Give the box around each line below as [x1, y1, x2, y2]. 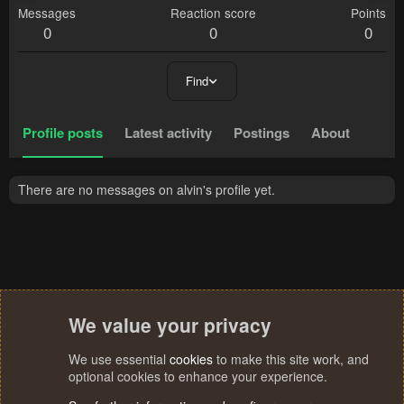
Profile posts [23, 123, 103, 143]
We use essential [69, 350, 170, 368]
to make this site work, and [213, 350, 369, 368]
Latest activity [124, 123, 212, 143]
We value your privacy [69, 311, 271, 338]
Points [351, 4, 386, 23]
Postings [234, 123, 289, 143]
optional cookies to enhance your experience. [69, 367, 327, 385]
